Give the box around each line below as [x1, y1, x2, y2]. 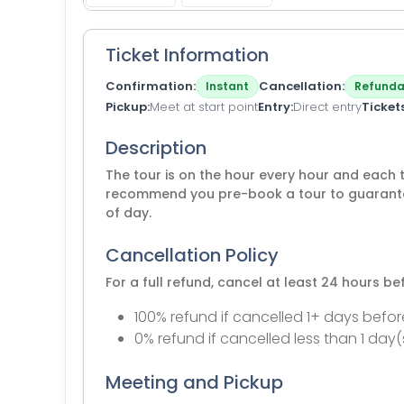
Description [106, 135, 207, 161]
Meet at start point [150, 98, 258, 115]
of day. [106, 204, 151, 222]
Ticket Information [106, 42, 269, 68]
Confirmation [106, 78, 193, 95]
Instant [206, 78, 249, 94]
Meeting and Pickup [106, 370, 283, 395]
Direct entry [293, 98, 362, 115]
